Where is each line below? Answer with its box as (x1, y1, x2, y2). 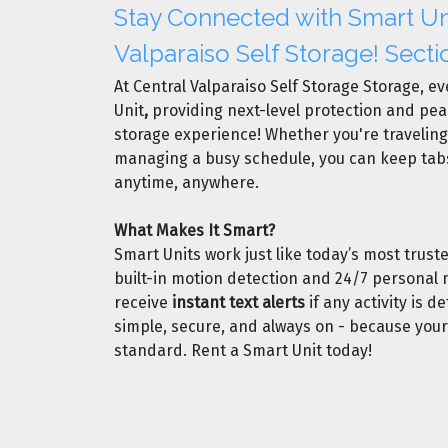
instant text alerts (172, 292, 305, 312)
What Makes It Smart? (114, 220, 275, 240)
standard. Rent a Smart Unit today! (114, 340, 372, 360)
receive (114, 292, 172, 312)
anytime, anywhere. (114, 172, 263, 192)
